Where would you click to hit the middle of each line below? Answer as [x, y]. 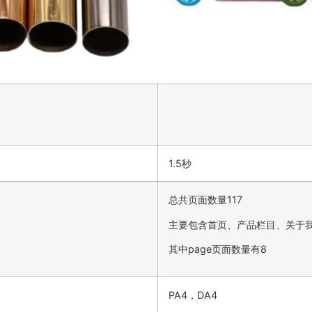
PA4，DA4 [193, 295]
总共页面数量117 [205, 200]
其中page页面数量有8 [218, 249]
